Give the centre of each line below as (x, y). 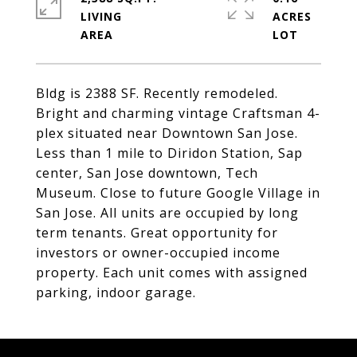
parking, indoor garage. (116, 292)
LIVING (101, 16)
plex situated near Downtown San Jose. (167, 133)
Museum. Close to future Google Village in (178, 193)
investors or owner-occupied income (158, 253)
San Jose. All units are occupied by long (167, 213)
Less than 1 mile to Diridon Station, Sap (169, 153)
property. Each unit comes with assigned (172, 273)
